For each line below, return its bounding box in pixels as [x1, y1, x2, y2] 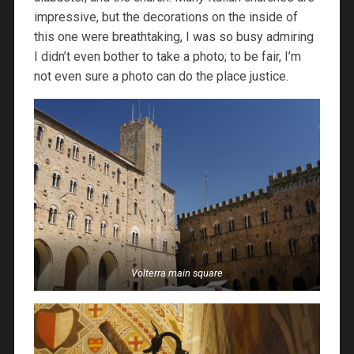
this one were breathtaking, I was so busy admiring [33, 29, 314, 45]
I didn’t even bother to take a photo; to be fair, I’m [33, 49, 301, 65]
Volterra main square [131, 266, 223, 279]
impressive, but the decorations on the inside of [33, 9, 298, 25]
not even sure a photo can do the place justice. [33, 69, 288, 85]
